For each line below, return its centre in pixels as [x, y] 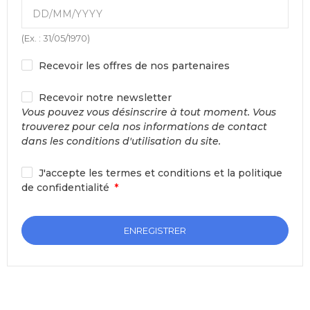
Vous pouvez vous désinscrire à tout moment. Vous [149, 112]
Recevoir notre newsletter [105, 98]
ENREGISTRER [155, 230]
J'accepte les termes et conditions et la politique [161, 173]
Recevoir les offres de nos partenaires [134, 66]
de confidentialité [65, 188]
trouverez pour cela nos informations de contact [144, 127]
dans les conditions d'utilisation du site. [121, 141]
